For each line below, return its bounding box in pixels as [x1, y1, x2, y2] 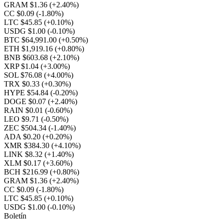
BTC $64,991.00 [4, 36, 59, 44]
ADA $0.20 [4, 132, 43, 141]
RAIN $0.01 [4, 106, 45, 114]
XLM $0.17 [4, 159, 43, 167]
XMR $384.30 [4, 141, 51, 150]
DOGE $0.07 [4, 97, 48, 106]
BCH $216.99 [4, 168, 50, 176]
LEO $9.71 [4, 115, 41, 123]
